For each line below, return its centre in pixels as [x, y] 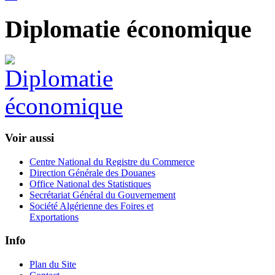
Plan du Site [53, 265]
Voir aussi [29, 138]
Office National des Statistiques [90, 184]
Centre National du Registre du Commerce [112, 161]
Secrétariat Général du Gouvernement [103, 195]
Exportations [54, 217]
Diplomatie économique [128, 29]
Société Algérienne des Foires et [91, 206]
